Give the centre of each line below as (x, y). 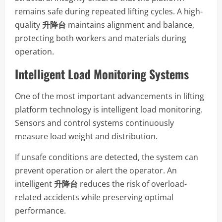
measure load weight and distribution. (86, 136)
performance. (40, 210)
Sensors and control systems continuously (94, 123)
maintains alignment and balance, (130, 25)
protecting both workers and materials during (101, 38)
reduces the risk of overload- (132, 184)
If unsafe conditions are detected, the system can (107, 157)
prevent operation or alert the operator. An (96, 170)
